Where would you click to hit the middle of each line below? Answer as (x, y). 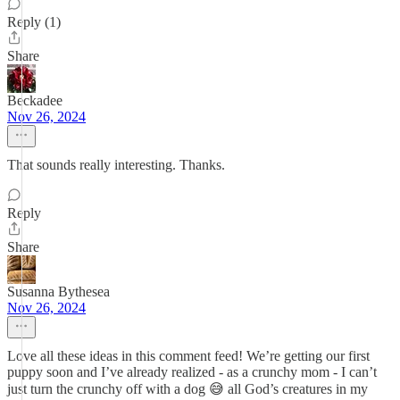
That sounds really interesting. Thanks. (116, 165)
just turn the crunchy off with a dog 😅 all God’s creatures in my (187, 389)
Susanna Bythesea (58, 292)
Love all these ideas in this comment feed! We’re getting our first (188, 356)
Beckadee (35, 100)
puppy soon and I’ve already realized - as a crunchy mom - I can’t (192, 372)
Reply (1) (34, 22)
